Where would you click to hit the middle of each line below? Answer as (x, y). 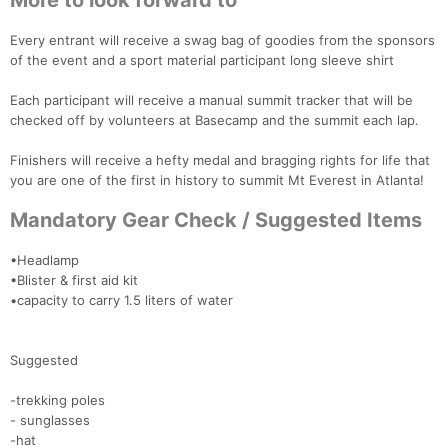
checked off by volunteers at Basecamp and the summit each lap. (214, 120)
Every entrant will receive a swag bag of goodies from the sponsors (222, 40)
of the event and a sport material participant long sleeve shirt (202, 60)
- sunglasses (50, 420)
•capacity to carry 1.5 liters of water (121, 300)
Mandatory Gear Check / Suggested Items (216, 220)
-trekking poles (57, 400)
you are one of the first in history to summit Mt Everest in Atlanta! (217, 180)
